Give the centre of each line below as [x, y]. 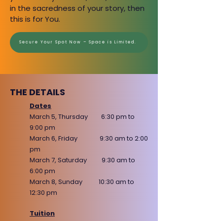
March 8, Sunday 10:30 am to [82, 182]
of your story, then [111, 8]
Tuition [42, 213]
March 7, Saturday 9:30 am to [82, 160]
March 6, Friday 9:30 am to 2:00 [89, 138]
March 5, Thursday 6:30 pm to [82, 117]
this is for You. [35, 19]
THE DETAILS [37, 92]
